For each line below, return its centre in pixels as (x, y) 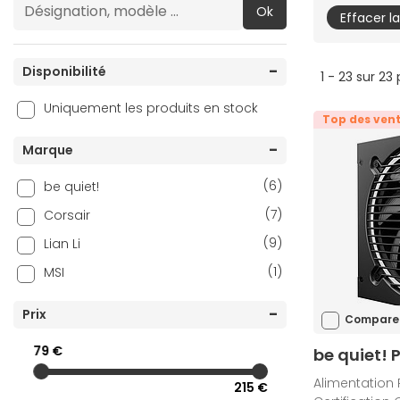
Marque (48, 150)
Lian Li (62, 244)
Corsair (67, 216)
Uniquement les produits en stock (151, 108)
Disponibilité (64, 72)
